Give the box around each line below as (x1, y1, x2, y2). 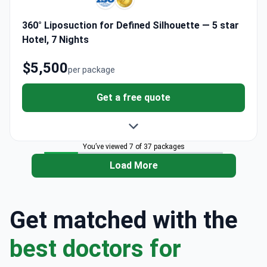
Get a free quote (97, 92, 170, 104)
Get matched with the (10, 206, 238, 235)
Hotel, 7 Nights (22, 34, 89, 46)
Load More (109, 160, 158, 172)
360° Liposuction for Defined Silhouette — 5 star (22, 20, 239, 32)
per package (68, 65, 115, 75)
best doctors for (10, 235, 181, 263)
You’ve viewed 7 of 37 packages (82, 142, 185, 151)
